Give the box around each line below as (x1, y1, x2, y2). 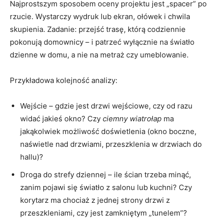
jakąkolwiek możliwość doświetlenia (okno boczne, (20, 126, 196, 136)
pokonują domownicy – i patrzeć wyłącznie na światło (10, 37, 194, 47)
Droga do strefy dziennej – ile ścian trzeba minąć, (20, 169, 191, 179)
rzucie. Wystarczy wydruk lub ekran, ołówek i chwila (10, 11, 190, 21)
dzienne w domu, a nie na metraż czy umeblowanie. (10, 50, 189, 59)
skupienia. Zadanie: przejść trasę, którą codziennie (10, 24, 186, 34)
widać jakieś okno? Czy (20, 113, 103, 123)
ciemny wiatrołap (103, 113, 162, 123)
